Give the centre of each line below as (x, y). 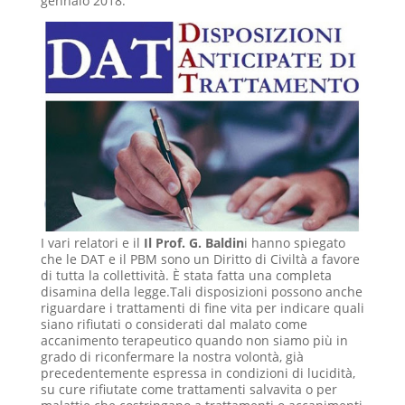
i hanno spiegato (294, 243)
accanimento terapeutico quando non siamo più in (194, 341)
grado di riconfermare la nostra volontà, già (172, 357)
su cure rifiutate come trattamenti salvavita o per (188, 390)
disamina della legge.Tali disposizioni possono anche (201, 292)
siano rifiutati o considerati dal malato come (174, 325)
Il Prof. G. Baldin (193, 243)
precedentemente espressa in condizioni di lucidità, (198, 373)
